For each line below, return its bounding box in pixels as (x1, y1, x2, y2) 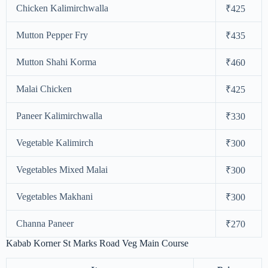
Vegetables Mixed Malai (16, 165, 108, 175)
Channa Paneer (16, 218, 74, 229)
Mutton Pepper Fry (16, 30, 88, 41)
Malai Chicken (16, 84, 72, 95)
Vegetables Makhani (16, 191, 93, 202)
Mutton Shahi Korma (16, 57, 96, 68)
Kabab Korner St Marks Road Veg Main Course (6, 238, 188, 249)
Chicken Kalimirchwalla (16, 3, 108, 14)
